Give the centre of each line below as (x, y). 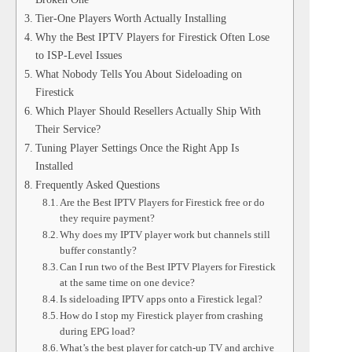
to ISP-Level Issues (78, 55)
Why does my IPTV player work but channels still (165, 235)
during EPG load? (98, 332)
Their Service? (68, 129)
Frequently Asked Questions (97, 185)
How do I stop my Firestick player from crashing (162, 316)
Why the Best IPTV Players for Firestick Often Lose (152, 37)
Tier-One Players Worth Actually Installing (130, 18)
